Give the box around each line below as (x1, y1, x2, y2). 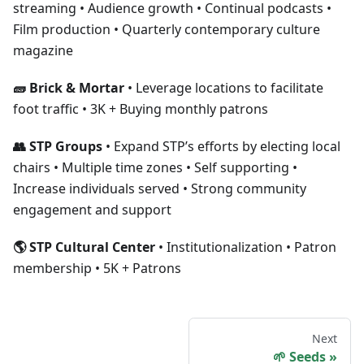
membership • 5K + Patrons (13, 259, 181, 277)
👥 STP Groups (13, 137, 102, 155)
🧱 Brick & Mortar (13, 79, 124, 97)
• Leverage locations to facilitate (124, 79, 323, 97)
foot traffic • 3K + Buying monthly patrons (13, 100, 268, 118)
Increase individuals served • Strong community (13, 180, 306, 197)
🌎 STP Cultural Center (13, 238, 155, 256)
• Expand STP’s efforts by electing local (102, 137, 340, 155)
